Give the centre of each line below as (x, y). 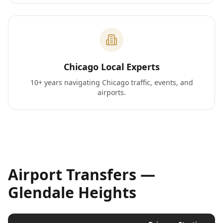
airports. (111, 92)
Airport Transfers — (82, 174)
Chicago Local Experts (111, 67)
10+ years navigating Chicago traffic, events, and (111, 82)
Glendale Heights (72, 192)
